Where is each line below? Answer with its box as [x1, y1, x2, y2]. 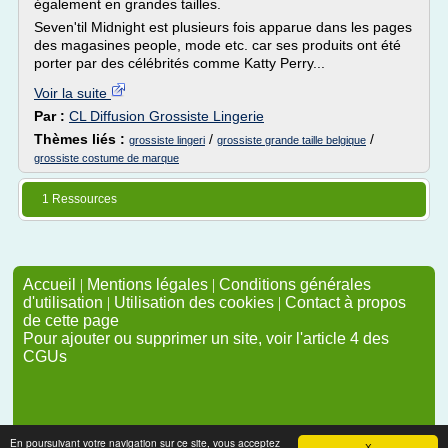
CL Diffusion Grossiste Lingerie [69, 108, 264, 124]
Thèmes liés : [34, 131, 129, 147]
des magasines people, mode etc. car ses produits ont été [34, 37, 401, 53]
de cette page [23, 312, 119, 329]
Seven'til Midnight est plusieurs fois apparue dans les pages [34, 19, 412, 35]
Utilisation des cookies [114, 294, 274, 311]
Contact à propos [285, 294, 406, 311]
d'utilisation [23, 294, 103, 311]
